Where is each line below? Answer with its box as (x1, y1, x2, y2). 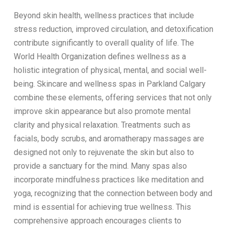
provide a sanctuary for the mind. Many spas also (13, 161, 187, 171)
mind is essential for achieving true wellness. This (13, 202, 191, 212)
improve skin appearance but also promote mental (13, 106, 191, 116)
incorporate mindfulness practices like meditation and (13, 174, 204, 184)
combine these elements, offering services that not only (13, 92, 212, 102)
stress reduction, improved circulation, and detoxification (13, 24, 213, 34)
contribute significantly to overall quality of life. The (13, 37, 194, 48)
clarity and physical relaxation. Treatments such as (13, 120, 191, 130)
